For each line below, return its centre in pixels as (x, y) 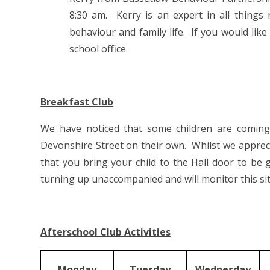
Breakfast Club (77, 102)
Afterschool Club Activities (106, 232)
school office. (99, 49)
